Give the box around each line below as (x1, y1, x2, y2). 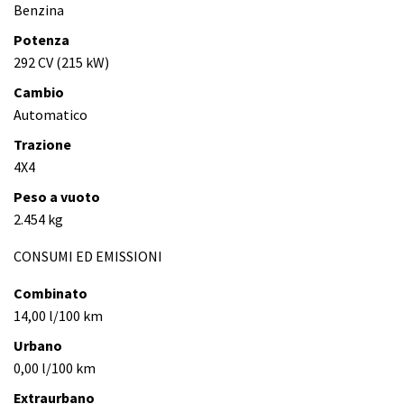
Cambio (14, 83, 64, 102)
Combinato (14, 284, 87, 303)
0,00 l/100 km (14, 359, 96, 378)
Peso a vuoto (14, 188, 100, 207)
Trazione (14, 135, 71, 154)
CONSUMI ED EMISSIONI (14, 247, 162, 266)
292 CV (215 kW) (14, 53, 109, 72)
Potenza (14, 31, 69, 50)
